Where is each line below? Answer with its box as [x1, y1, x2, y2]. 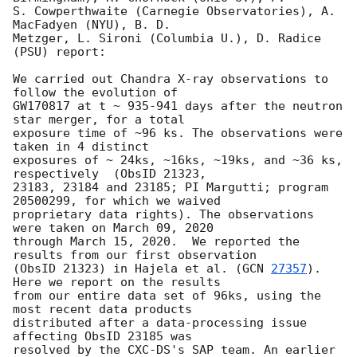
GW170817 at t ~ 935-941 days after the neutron [13, 99, 343, 114]
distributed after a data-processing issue [13, 316, 307, 331]
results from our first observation [13, 248, 257, 263]
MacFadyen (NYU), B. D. [13, 18, 171, 33]
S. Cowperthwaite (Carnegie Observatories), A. [13, 4, 335, 19]
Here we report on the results [13, 275, 221, 290]
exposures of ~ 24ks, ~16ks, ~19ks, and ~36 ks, [13, 153, 343, 168]
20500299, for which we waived [13, 194, 221, 209]
